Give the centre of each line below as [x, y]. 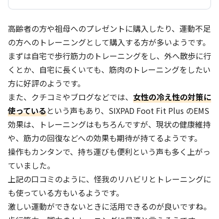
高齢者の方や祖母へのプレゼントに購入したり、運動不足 [109, 29]
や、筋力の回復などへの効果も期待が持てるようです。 [105, 138]
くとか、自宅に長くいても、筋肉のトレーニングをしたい [109, 70]
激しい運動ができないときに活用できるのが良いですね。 [109, 207]
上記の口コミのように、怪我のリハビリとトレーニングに [109, 179]
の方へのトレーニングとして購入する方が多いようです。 [109, 42]
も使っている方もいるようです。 [66, 193]
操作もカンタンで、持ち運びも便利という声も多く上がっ [109, 152]
